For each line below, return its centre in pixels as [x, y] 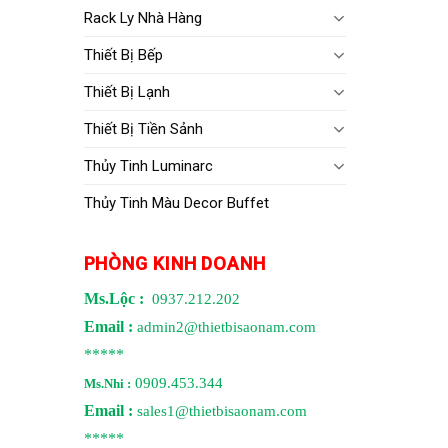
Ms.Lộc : [115, 298]
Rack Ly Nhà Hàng [142, 17]
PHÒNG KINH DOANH [174, 263]
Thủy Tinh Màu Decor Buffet [176, 202]
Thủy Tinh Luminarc [148, 165]
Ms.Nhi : [107, 383]
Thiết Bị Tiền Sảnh [143, 128]
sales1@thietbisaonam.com [221, 410]
